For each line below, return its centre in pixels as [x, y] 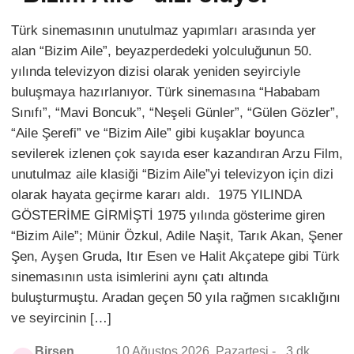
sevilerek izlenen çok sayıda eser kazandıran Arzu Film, [177, 153]
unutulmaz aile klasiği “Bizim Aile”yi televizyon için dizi [172, 174]
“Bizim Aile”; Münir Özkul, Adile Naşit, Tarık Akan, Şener [177, 235]
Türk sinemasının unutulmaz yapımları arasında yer [164, 30]
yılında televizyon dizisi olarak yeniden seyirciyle [156, 71]
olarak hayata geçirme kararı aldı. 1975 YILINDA [156, 194]
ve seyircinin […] [61, 318]
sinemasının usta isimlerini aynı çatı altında [139, 277]
